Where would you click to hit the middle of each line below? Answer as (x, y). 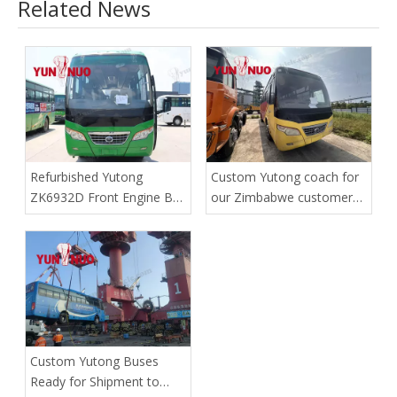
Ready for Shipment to (95, 382)
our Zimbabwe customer (282, 198)
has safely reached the (276, 218)
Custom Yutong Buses (94, 362)
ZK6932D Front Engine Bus (108, 198)
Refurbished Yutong (86, 177)
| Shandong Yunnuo (88, 218)
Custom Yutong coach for (285, 177)
